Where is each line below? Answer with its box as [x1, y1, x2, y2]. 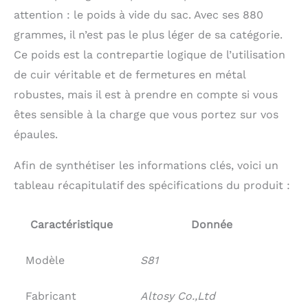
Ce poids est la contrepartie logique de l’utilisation [14, 47, 285, 61]
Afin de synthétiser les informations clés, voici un [14, 158, 278, 172]
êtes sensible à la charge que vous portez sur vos [14, 107, 278, 121]
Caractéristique [30, 217, 113, 231]
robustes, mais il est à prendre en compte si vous [14, 87, 278, 101]
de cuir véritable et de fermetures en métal [14, 67, 245, 81]
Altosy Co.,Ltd [140, 289, 215, 302]
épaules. [14, 127, 58, 141]
